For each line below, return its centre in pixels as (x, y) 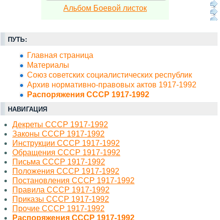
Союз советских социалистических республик (110, 75)
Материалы (48, 65)
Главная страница (60, 55)
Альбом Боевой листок (105, 8)
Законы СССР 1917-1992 (58, 134)
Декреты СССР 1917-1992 (60, 125)
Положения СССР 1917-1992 (66, 171)
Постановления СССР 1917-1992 (73, 181)
